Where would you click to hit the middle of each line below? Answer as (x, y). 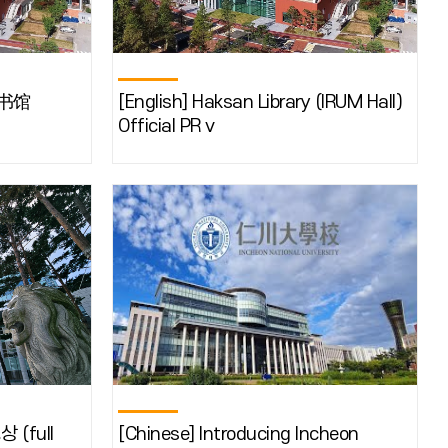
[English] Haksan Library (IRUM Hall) (260, 102)
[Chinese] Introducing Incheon (238, 434)
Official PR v (166, 126)
